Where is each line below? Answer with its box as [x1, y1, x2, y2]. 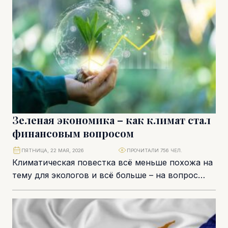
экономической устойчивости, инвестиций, [12, 183, 194, 193]
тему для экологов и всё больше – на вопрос [12, 170, 198, 181]
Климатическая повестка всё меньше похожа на [12, 157, 213, 168]
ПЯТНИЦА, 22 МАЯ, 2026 [21, 147, 84, 153]
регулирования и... [12, 195, 87, 206]
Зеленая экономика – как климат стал [12, 113, 211, 127]
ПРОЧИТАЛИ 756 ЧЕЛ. [127, 147, 182, 153]
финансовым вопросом [12, 126, 134, 140]
